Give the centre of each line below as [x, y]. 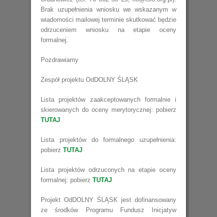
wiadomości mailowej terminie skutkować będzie [108, 20]
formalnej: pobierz [67, 180]
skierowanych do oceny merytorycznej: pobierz [108, 110]
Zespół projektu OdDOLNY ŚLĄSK [89, 80]
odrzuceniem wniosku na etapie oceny [108, 30]
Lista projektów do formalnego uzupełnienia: [108, 140]
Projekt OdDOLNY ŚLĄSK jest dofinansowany [108, 200]
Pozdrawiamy [60, 60]
